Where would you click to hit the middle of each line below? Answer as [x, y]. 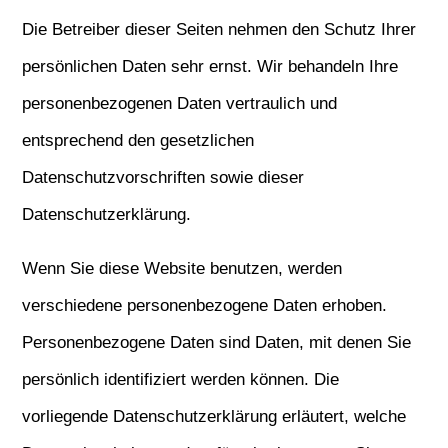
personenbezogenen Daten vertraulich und [180, 103]
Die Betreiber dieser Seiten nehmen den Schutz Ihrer [219, 29]
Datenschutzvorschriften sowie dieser [163, 177]
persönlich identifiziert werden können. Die [181, 379]
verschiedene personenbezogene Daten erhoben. [205, 305]
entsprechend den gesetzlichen [138, 140]
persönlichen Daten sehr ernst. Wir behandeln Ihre [210, 66]
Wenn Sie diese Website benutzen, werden [182, 268]
